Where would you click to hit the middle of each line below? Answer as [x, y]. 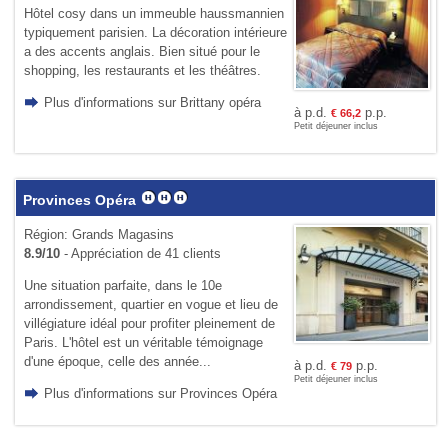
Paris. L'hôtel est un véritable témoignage [143, 342]
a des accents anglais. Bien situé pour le [141, 51]
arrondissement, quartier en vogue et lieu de [150, 304]
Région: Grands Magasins [98, 234]
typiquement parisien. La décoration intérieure [155, 32]
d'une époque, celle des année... [117, 361]
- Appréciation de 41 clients [140, 253]
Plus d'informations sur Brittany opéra [152, 102]
